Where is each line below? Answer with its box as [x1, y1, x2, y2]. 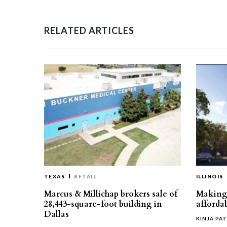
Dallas [44, 209, 69, 220]
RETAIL [74, 173, 96, 179]
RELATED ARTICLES [44, 25, 134, 36]
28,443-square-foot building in [44, 199, 162, 210]
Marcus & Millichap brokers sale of [44, 188, 177, 200]
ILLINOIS [196, 173, 223, 179]
